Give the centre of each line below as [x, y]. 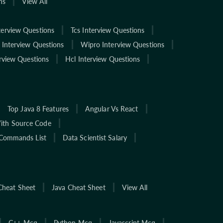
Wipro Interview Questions [122, 44]
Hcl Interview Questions [103, 59]
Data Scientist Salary [95, 137]
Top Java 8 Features [38, 109]
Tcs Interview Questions [108, 30]
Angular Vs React [111, 109]
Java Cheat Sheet [79, 187]
